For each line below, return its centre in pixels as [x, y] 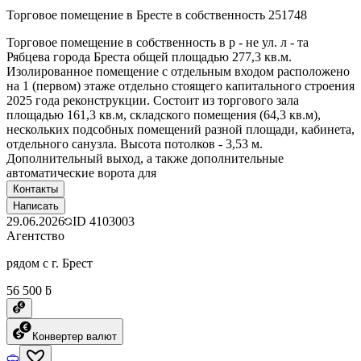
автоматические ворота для [81, 172]
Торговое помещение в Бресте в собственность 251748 [157, 15]
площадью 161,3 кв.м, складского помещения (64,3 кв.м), [164, 114]
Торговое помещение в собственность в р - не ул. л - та [158, 42]
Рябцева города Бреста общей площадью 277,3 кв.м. [149, 56]
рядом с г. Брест [50, 263]
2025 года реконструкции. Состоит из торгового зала [153, 100]
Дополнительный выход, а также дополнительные [145, 158]
